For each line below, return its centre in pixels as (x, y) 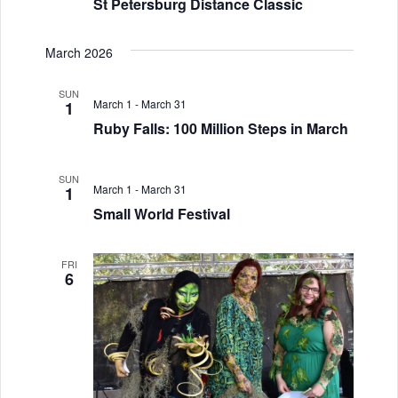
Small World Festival (161, 213)
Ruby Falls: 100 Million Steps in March (220, 128)
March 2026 (79, 52)
